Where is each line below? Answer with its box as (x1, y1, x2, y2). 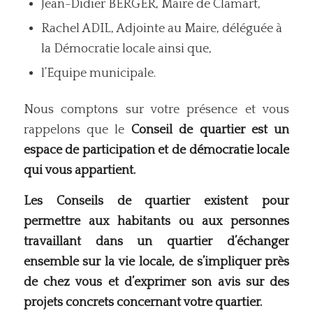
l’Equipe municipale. (41, 66, 156, 80)
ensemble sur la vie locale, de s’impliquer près (23, 255, 290, 270)
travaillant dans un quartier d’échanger (23, 235, 290, 249)
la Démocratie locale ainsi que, (41, 41, 212, 56)
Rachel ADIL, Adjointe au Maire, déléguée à (41, 21, 282, 36)
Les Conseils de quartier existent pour (23, 194, 290, 209)
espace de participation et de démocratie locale (23, 143, 290, 157)
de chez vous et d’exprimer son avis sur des (23, 275, 290, 290)
